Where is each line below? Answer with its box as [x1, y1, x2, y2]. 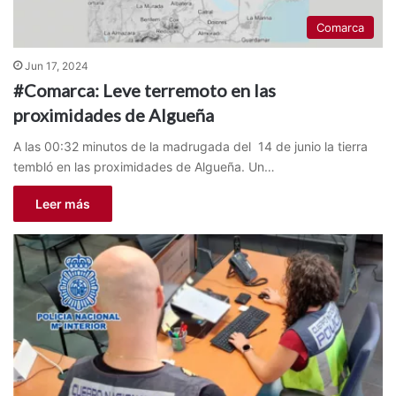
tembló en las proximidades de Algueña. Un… [13, 159, 275, 175]
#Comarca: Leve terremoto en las [13, 80, 276, 102]
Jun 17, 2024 [25, 59, 88, 73]
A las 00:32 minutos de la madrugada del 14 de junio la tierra [13, 139, 368, 155]
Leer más [35, 196, 90, 212]
